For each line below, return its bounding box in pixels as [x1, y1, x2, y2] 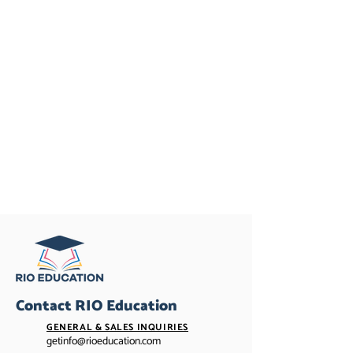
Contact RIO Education [16, 294, 177, 318]
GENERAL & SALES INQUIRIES [46, 320, 188, 335]
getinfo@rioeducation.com [46, 333, 161, 350]
